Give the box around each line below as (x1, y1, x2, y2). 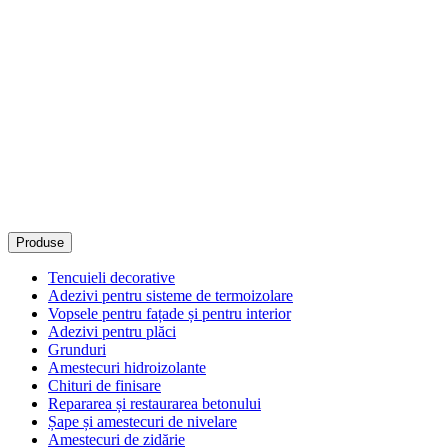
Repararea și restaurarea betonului (48, 395, 261, 413)
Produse (16, 235, 64, 251)
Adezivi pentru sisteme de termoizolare (48, 287, 293, 305)
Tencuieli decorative (48, 269, 175, 287)
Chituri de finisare (48, 377, 161, 395)
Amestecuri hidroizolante (48, 359, 206, 377)
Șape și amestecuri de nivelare (48, 413, 237, 431)
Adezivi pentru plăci (48, 323, 176, 341)
